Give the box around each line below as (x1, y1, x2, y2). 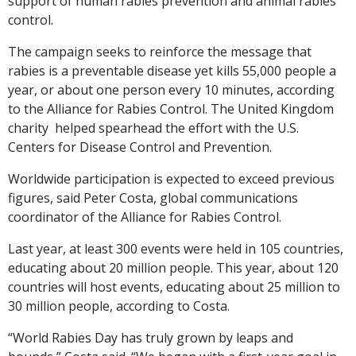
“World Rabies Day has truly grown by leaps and (8, 328, 293, 346)
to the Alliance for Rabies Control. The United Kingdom (8, 99, 334, 118)
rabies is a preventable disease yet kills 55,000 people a (8, 61, 336, 79)
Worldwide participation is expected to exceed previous (8, 169, 335, 188)
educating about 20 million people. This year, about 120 (8, 258, 339, 277)
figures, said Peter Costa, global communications (8, 188, 298, 207)
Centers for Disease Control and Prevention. (8, 137, 272, 156)
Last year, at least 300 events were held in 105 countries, (8, 239, 343, 257)
